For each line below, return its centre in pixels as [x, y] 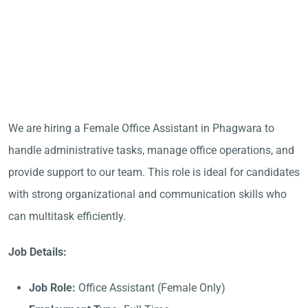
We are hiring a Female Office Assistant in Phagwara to [141, 128]
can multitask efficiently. [67, 216]
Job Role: [52, 288]
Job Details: [37, 252]
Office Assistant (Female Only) [151, 288]
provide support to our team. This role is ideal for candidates [154, 172]
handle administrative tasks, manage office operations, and [151, 150]
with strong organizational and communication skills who [147, 194]
